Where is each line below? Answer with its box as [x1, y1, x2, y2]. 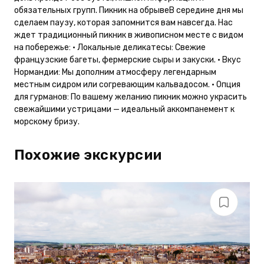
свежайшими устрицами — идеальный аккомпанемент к [14, 104, 235, 114]
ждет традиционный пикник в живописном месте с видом [14, 29, 243, 40]
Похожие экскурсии [14, 146, 162, 163]
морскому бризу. [14, 116, 80, 127]
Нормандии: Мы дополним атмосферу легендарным [14, 67, 216, 77]
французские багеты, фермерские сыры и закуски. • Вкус [14, 54, 241, 65]
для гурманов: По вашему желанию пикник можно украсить [14, 91, 247, 102]
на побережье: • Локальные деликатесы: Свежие [14, 42, 206, 52]
